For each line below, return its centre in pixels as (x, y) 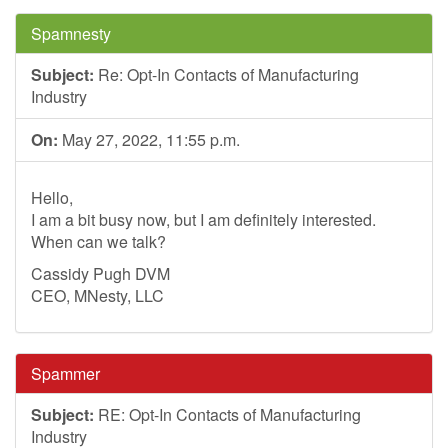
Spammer (65, 373)
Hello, (52, 197)
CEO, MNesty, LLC (97, 295)
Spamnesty (71, 33)
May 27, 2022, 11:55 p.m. (149, 139)
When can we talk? (98, 241)
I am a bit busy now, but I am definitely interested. (203, 219)
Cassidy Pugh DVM (100, 273)
